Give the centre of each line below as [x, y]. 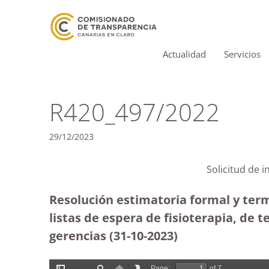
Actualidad [184, 54]
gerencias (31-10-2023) [113, 235]
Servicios [242, 54]
